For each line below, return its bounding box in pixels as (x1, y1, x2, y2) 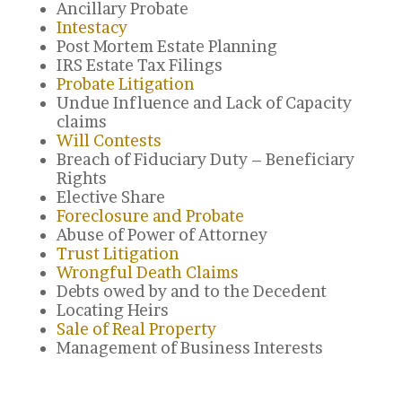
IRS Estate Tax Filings (56, 56, 223, 74)
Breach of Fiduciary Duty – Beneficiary (56, 150, 354, 169)
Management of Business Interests (56, 338, 323, 357)
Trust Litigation (56, 244, 179, 263)
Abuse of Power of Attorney (56, 225, 267, 244)
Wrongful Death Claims (56, 263, 239, 282)
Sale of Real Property (56, 319, 216, 338)
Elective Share (56, 188, 165, 206)
